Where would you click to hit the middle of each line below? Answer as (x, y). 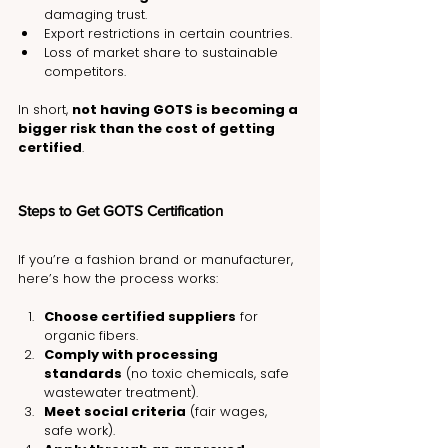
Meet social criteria (115, 412)
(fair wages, (228, 412)
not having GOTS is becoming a (186, 110)
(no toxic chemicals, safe (207, 374)
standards (83, 374)
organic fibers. (91, 336)
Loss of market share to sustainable (163, 53)
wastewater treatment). (121, 393)
